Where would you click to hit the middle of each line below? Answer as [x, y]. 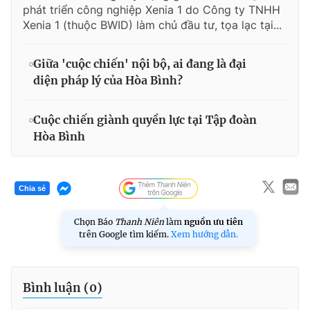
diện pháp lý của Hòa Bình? [108, 80]
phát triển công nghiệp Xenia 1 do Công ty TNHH [152, 9]
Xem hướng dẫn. [204, 234]
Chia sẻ [32, 189]
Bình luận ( [56, 288]
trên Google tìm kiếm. [125, 234]
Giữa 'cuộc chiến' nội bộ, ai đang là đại [140, 63]
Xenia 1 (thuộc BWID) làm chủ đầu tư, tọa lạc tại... [152, 25]
